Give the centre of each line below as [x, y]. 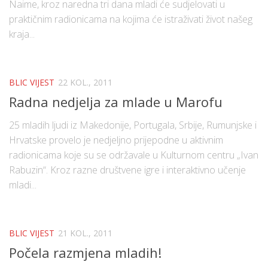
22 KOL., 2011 [85, 82]
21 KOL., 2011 [85, 233]
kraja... [22, 34]
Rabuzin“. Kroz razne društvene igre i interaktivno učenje [127, 170]
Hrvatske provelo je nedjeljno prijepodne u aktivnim [116, 140]
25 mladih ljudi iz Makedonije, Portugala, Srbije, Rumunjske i [133, 125]
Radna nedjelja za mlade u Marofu [116, 101]
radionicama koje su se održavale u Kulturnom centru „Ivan [134, 155]
